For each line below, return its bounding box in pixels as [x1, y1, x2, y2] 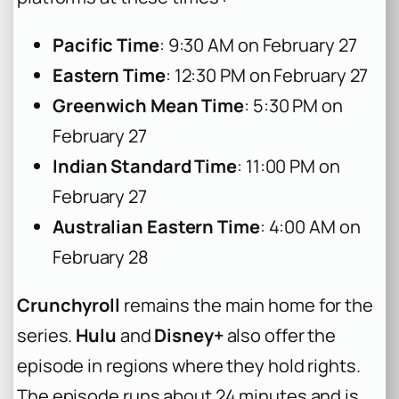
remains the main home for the [119, 292, 373, 317]
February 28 [53, 244, 149, 269]
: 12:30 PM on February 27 [165, 62, 369, 87]
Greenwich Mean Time [53, 93, 245, 118]
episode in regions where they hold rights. [17, 353, 361, 378]
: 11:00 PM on [237, 153, 340, 178]
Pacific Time [53, 32, 159, 57]
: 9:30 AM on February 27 [159, 32, 357, 57]
